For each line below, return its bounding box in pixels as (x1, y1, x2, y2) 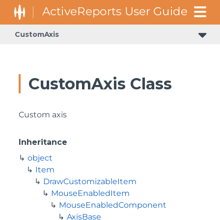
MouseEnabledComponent (59, 200, 166, 210)
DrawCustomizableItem (43, 177, 137, 186)
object (27, 153, 53, 163)
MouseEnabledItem (51, 189, 130, 198)
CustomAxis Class (28, 74, 172, 93)
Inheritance (19, 137, 67, 147)
